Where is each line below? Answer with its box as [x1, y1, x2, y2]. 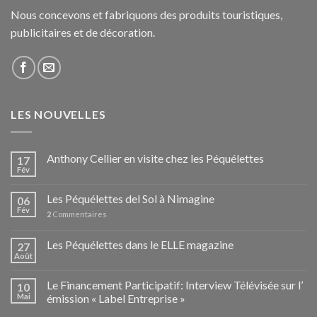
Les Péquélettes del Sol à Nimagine [47, 191, 214, 205]
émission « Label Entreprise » [47, 291, 185, 305]
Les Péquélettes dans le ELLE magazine [47, 237, 234, 251]
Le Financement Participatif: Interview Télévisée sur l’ [47, 277, 303, 292]
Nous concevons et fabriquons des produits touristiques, [11, 8, 282, 22]
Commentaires [51, 209, 107, 219]
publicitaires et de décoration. [11, 25, 155, 40]
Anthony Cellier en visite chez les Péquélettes [47, 151, 264, 165]
